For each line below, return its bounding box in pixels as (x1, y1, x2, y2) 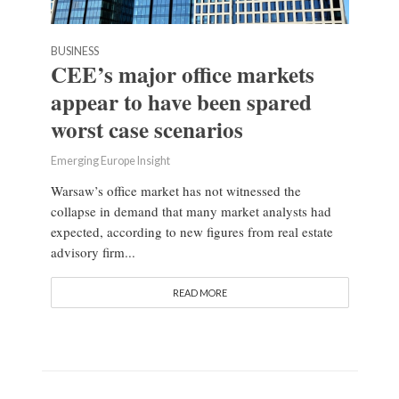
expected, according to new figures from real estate (50, 223, 333, 241)
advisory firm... (50, 243, 135, 262)
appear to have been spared (50, 85, 312, 119)
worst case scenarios (50, 113, 243, 147)
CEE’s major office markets (50, 58, 314, 92)
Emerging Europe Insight (50, 154, 170, 168)
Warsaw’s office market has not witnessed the (50, 182, 301, 200)
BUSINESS (50, 45, 99, 59)
